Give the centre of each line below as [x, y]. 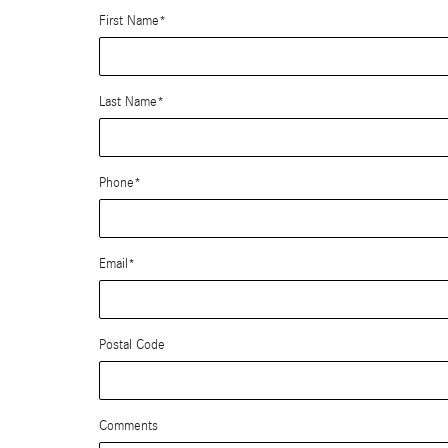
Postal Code [132, 345]
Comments [128, 426]
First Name [129, 21]
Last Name [128, 102]
